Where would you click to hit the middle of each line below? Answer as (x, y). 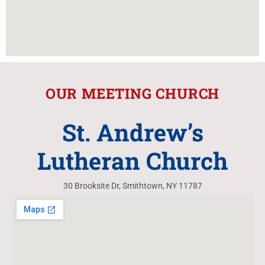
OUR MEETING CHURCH (132, 93)
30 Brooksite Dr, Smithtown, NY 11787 (132, 186)
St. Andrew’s (132, 132)
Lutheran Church (132, 161)
